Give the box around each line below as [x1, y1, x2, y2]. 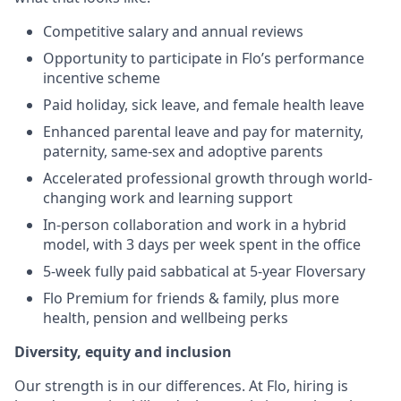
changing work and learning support [43, 188, 293, 208]
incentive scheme [43, 68, 160, 88]
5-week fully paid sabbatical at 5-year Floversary [43, 261, 365, 281]
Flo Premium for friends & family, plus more [43, 288, 339, 308]
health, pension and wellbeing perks [43, 308, 288, 328]
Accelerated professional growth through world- [43, 168, 372, 188]
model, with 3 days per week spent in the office [43, 235, 361, 254]
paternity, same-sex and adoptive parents [43, 141, 323, 161]
